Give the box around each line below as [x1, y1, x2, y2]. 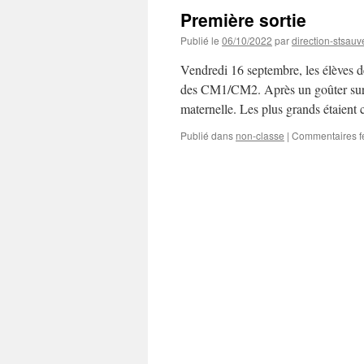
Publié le [180, 33, 219, 47]
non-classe [236, 128, 284, 142]
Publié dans [180, 128, 233, 142]
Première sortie [180, 7, 306, 32]
